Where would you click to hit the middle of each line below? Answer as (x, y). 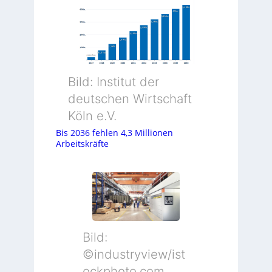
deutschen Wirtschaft (130, 99)
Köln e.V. (92, 116)
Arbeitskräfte (83, 144)
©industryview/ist (134, 254)
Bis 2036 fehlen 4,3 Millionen (115, 133)
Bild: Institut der (113, 82)
